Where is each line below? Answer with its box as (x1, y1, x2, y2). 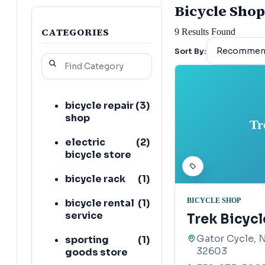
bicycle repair (65, 99, 134, 112)
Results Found (179, 27, 235, 37)
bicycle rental (65, 196, 134, 209)
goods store (65, 245, 128, 258)
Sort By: (174, 46, 206, 57)
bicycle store (65, 148, 131, 161)
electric (65, 135, 105, 148)
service (65, 209, 103, 222)
